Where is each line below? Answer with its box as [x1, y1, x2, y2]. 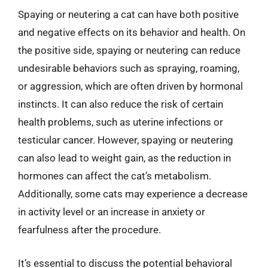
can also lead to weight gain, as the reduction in [18, 152, 231, 164]
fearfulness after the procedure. [18, 224, 161, 236]
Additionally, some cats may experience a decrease [18, 188, 248, 200]
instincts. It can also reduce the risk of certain [18, 98, 223, 110]
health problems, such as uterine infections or [18, 116, 223, 128]
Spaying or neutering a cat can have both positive [18, 8, 239, 20]
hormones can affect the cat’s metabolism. [18, 170, 211, 182]
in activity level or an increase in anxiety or [18, 206, 205, 218]
